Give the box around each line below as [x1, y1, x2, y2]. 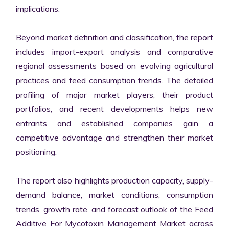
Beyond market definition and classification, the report [16, 32, 213, 42]
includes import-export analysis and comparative [16, 47, 213, 57]
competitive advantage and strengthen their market [16, 132, 213, 143]
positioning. [16, 147, 57, 157]
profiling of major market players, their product [16, 89, 213, 100]
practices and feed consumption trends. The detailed [16, 75, 213, 85]
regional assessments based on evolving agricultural [16, 61, 213, 71]
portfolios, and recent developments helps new [16, 104, 213, 114]
